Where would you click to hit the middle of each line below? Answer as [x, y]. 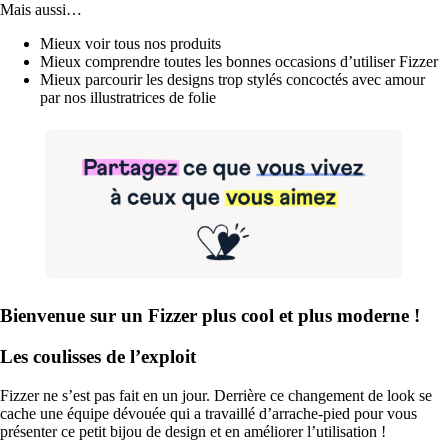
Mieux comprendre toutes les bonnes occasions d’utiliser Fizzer [239, 62]
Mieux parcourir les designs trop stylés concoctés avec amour [232, 80]
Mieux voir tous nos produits [130, 44]
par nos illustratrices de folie [128, 98]
